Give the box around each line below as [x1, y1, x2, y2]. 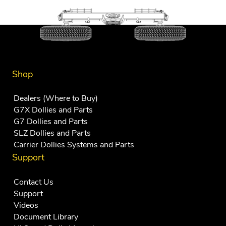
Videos [14, 199, 38, 211]
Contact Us [14, 176, 53, 188]
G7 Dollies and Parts [14, 116, 88, 128]
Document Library [14, 211, 78, 222]
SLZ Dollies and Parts [14, 128, 91, 139]
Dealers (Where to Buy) [14, 93, 98, 104]
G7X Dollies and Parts [14, 104, 93, 116]
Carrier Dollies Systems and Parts [14, 139, 134, 151]
